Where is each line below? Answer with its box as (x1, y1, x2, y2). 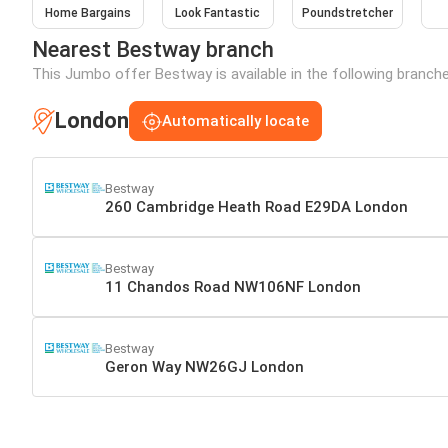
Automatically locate (162, 112, 309, 131)
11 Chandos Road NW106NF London (105, 277, 361, 296)
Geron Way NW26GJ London (105, 357, 304, 376)
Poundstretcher (301, 6, 393, 21)
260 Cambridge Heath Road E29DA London (105, 197, 408, 216)
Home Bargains (44, 6, 131, 21)
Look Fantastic (175, 6, 261, 21)
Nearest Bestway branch (32, 37, 274, 63)
